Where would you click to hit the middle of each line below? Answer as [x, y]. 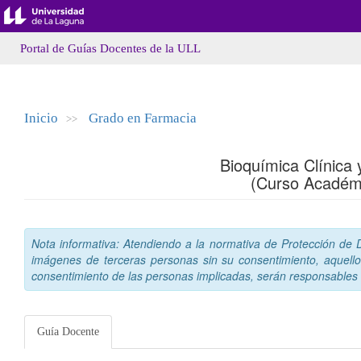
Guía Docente [68, 332]
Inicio [41, 118]
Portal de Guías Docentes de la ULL [110, 48]
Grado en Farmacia [143, 118]
